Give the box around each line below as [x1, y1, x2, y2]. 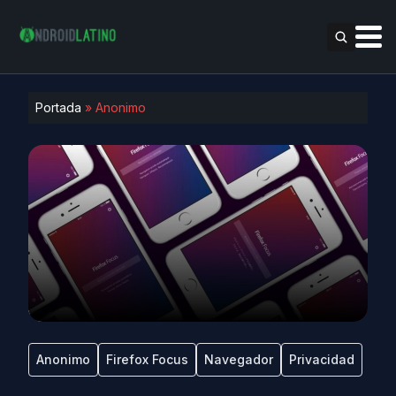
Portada [35, 100, 81, 115]
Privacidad [289, 352, 354, 367]
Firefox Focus [106, 352, 188, 367]
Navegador [204, 352, 273, 367]
